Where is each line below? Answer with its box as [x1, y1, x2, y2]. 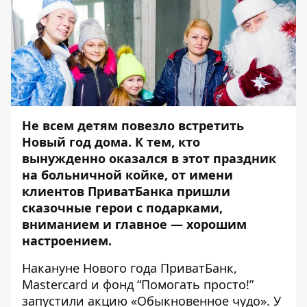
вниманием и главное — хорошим [22, 216, 247, 232]
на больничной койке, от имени [22, 167, 233, 183]
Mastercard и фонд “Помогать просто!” [22, 276, 254, 293]
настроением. [22, 232, 112, 249]
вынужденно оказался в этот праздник [22, 150, 276, 167]
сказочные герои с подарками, [22, 199, 223, 216]
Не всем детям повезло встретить [22, 117, 244, 134]
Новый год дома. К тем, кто [22, 134, 200, 150]
